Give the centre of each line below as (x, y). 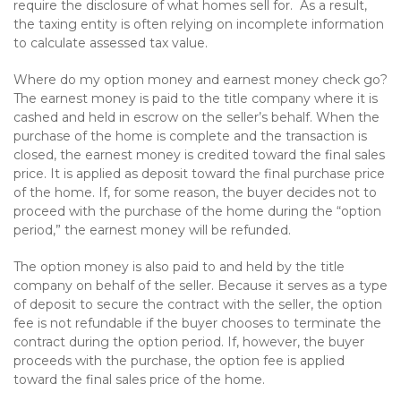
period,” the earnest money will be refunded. (152, 230)
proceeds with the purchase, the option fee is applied (179, 361)
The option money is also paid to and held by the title (179, 267)
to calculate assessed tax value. (111, 43)
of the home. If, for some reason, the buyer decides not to (195, 192)
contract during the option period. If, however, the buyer (189, 342)
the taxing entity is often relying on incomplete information (199, 24)
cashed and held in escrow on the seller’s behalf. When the (196, 117)
